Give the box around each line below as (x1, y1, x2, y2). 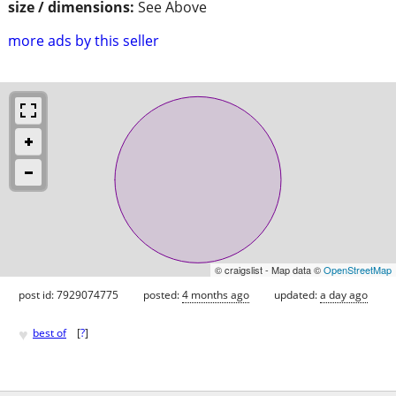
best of (33, 325, 66, 341)
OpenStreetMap (324, 262, 392, 277)
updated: (274, 286, 320, 302)
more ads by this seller (8, 30, 159, 50)
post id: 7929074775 (19, 286, 118, 302)
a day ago (320, 286, 368, 302)
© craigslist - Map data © (215, 262, 324, 277)
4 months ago (182, 286, 249, 302)
